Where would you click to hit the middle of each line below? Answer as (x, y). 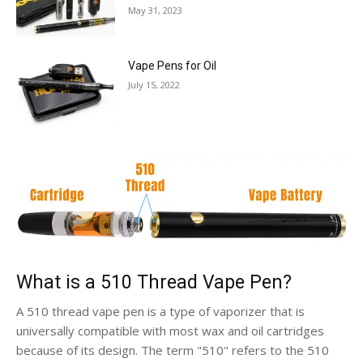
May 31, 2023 (156, 10)
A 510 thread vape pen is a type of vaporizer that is (160, 311)
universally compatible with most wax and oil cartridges (170, 330)
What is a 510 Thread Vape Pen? (154, 282)
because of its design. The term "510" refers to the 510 (173, 350)
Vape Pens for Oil (173, 65)
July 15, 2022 (154, 84)
